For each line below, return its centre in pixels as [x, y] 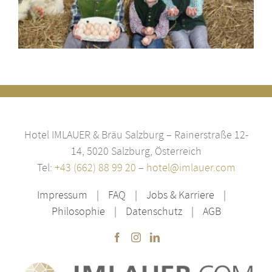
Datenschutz [154, 211]
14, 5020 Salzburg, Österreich [136, 151]
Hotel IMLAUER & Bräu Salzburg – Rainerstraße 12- [136, 135]
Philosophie [78, 211]
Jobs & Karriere [180, 195]
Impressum [62, 195]
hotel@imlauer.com [191, 168]
